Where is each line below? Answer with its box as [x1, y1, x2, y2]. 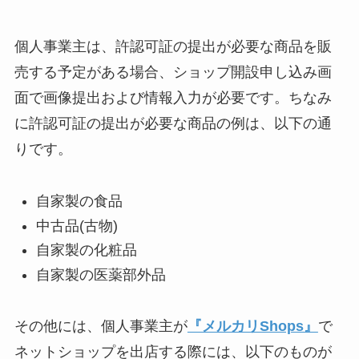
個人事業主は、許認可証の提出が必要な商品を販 [14, 38, 332, 55]
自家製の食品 [35, 193, 123, 210]
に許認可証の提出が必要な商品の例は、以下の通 [14, 115, 332, 132]
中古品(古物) [35, 217, 118, 234]
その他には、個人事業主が [14, 318, 188, 335]
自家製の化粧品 [35, 242, 137, 259]
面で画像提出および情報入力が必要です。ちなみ [14, 90, 332, 107]
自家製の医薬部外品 [35, 266, 166, 283]
